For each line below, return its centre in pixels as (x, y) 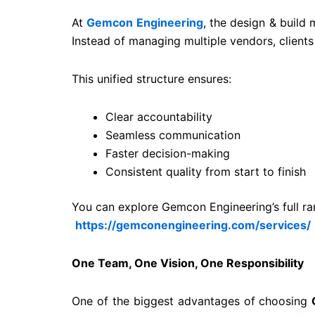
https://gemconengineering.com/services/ (193, 225)
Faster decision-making (168, 154)
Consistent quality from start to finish (206, 172)
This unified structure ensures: (152, 79)
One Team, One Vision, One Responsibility (188, 263)
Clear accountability (159, 117)
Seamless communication (173, 135)
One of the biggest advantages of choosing (192, 301)
